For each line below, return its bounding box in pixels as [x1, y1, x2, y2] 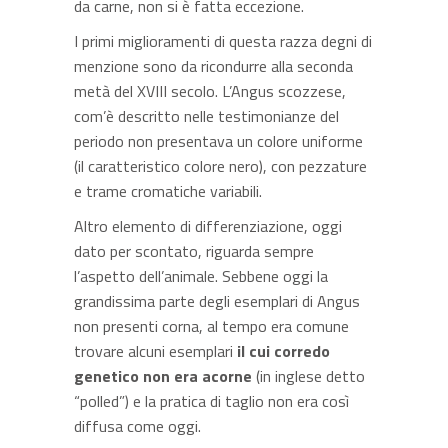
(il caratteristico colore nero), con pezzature [74, 154, 367, 178]
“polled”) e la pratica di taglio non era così [74, 389, 349, 413]
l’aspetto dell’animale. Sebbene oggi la [74, 264, 328, 288]
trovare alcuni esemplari [74, 339, 237, 363]
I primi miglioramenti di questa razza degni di [74, 29, 372, 53]
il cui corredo [237, 339, 330, 363]
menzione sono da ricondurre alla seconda [74, 54, 353, 78]
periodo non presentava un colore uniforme [74, 129, 363, 153]
